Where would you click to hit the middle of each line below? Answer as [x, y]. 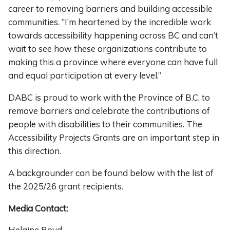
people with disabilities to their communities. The [105, 124]
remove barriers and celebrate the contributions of [109, 111]
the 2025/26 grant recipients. [66, 186]
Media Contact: [38, 208]
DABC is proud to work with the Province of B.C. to [109, 98]
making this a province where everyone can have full [113, 62]
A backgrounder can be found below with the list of [111, 172]
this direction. [35, 151]
